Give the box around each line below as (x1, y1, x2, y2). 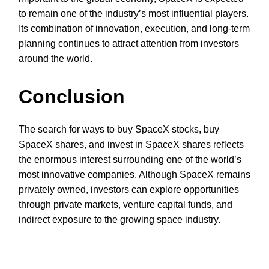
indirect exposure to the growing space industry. (19, 214, 220, 225)
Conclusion (19, 86, 125, 108)
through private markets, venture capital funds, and (19, 199, 232, 210)
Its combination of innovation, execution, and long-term (19, 23, 250, 34)
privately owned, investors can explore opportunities (19, 184, 239, 195)
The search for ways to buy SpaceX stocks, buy (19, 124, 219, 135)
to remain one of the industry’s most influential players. (19, 8, 249, 19)
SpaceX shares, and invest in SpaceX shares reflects (19, 139, 244, 150)
